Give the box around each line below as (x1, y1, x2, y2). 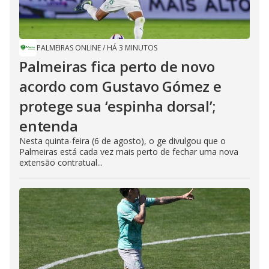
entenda (19, 115, 78, 136)
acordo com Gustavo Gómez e (19, 76, 222, 96)
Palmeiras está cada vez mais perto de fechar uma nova (19, 145, 238, 157)
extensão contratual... (19, 156, 103, 168)
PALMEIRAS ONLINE (37, 42, 101, 53)
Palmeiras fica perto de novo (19, 56, 215, 76)
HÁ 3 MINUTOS (107, 42, 157, 53)
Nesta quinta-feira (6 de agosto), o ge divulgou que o (19, 134, 226, 147)
